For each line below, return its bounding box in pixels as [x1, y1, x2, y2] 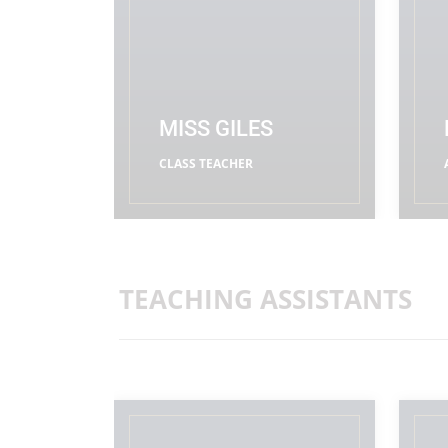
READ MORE [159, 190, 241, 207]
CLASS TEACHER [159, 155, 253, 172]
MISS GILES [159, 116, 273, 141]
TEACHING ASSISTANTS [119, 281, 412, 317]
